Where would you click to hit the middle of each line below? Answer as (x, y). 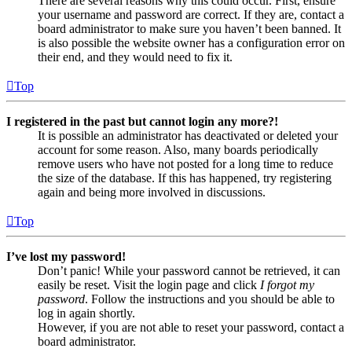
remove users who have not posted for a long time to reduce (185, 163)
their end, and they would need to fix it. (135, 57)
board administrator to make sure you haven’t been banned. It (189, 28)
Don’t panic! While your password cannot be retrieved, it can (189, 270)
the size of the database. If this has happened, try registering (185, 178)
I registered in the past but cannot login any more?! (142, 121)
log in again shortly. (86, 313)
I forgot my (287, 284)
